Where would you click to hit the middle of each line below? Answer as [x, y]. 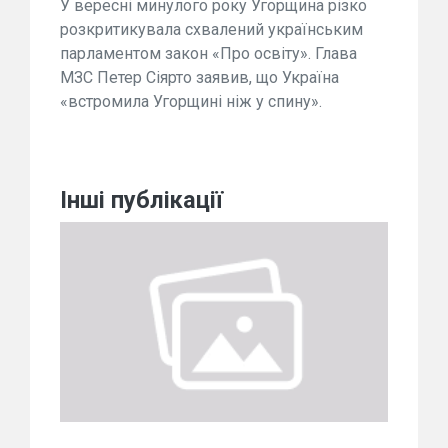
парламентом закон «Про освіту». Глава [208, 53]
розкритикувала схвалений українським [211, 29]
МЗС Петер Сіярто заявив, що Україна [199, 77]
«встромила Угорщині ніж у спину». [191, 101]
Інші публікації [141, 200]
